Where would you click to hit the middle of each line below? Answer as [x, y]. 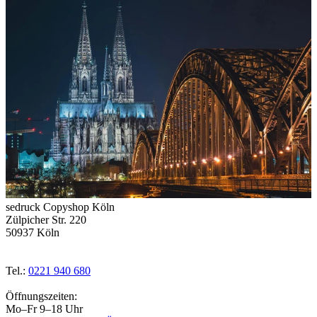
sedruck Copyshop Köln [60, 207]
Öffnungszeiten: [41, 296]
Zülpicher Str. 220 [46, 219]
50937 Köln [33, 232]
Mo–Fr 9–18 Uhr [44, 309]
